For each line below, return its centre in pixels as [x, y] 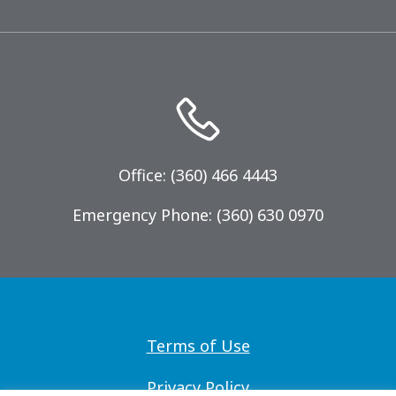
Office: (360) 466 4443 [198, 175]
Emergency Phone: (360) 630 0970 [198, 215]
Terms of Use [198, 346]
